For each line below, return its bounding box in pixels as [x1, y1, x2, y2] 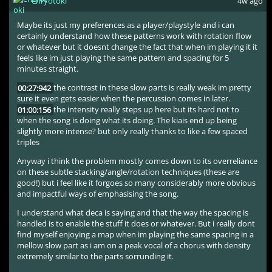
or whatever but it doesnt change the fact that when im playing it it [17, 41, 258, 53]
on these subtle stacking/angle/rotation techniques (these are [17, 166, 240, 178]
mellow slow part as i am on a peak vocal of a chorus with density [17, 240, 251, 251]
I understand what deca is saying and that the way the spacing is [17, 207, 249, 219]
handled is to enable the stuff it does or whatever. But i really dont [17, 218, 256, 229]
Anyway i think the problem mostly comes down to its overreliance [17, 155, 258, 167]
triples [17, 137, 40, 148]
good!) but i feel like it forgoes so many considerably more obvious [17, 177, 256, 189]
